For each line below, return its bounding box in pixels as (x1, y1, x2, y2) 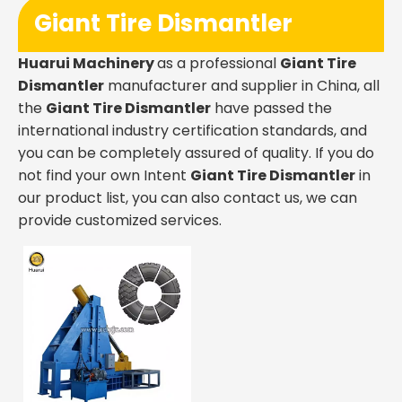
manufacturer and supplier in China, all (104, 75, 380, 96)
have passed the (211, 98, 332, 118)
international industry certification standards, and (18, 120, 367, 141)
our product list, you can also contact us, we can (18, 188, 357, 208)
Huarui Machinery (18, 53, 157, 74)
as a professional (157, 53, 280, 74)
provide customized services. (18, 210, 222, 231)
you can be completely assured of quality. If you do (18, 143, 374, 163)
